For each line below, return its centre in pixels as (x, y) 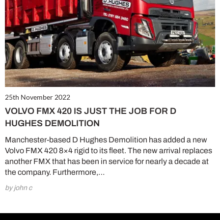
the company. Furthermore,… (55, 172)
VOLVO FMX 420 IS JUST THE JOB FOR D (91, 111)
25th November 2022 (38, 97)
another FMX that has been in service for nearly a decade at (107, 162)
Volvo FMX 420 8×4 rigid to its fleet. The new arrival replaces (109, 151)
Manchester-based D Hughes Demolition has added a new (106, 140)
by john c (18, 188)
